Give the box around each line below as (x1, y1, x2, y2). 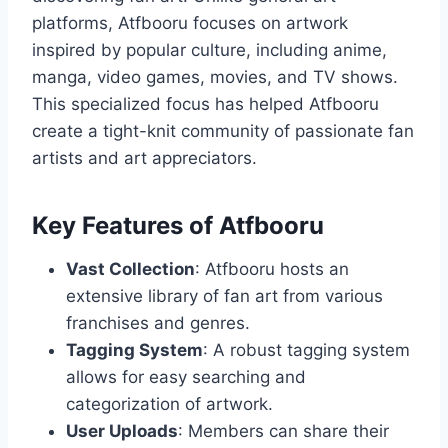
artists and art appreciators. (32, 148, 257, 169)
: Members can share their (178, 421, 389, 442)
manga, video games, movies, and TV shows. (32, 67, 398, 88)
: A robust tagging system (203, 340, 410, 361)
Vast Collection (66, 259, 195, 280)
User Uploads (66, 421, 178, 442)
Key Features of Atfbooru (32, 211, 324, 241)
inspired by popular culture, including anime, (32, 40, 387, 61)
